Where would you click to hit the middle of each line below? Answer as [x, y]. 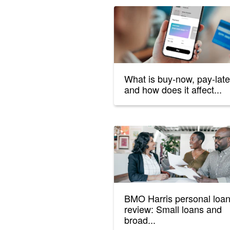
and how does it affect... [173, 90]
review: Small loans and [173, 209]
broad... [140, 220]
